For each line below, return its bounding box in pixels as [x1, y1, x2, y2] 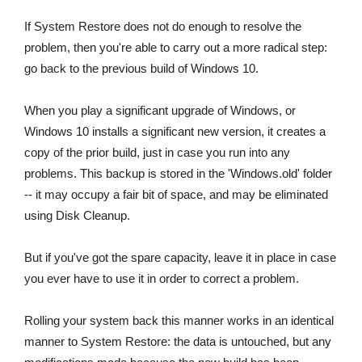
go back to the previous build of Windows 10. [24, 61, 259, 76]
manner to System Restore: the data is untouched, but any [24, 335, 331, 349]
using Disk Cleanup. [24, 208, 130, 223]
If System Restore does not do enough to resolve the [24, 19, 301, 34]
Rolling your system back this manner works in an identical [24, 314, 334, 328]
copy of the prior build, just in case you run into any [24, 145, 290, 160]
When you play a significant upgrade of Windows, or [24, 103, 296, 118]
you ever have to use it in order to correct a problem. [24, 271, 299, 286]
